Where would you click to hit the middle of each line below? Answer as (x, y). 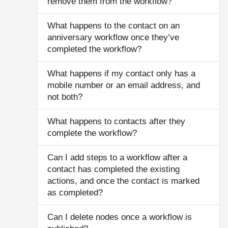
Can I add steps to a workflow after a (117, 158)
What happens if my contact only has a (121, 74)
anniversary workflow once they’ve (113, 37)
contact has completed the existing (113, 169)
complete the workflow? (92, 133)
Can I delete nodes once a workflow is (120, 217)
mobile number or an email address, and (124, 85)
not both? (65, 97)
